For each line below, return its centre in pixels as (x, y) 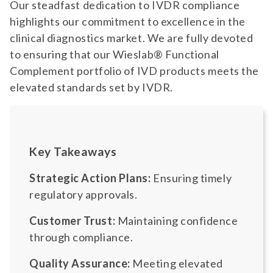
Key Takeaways (73, 151)
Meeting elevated (176, 263)
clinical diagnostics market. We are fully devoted (132, 37)
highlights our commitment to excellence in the (128, 21)
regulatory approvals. (86, 194)
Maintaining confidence (177, 221)
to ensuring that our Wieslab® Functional (115, 54)
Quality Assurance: (80, 263)
